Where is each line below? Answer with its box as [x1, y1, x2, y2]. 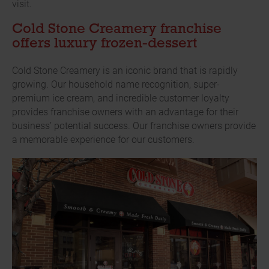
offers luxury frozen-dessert [12, 37, 197, 52]
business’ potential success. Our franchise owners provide [12, 119, 256, 132]
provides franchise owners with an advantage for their [12, 105, 238, 118]
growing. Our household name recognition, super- [12, 77, 220, 91]
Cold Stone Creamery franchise [12, 22, 222, 37]
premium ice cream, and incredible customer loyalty [12, 91, 229, 104]
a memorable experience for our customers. [12, 133, 195, 146]
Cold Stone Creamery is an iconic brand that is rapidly [12, 64, 238, 77]
